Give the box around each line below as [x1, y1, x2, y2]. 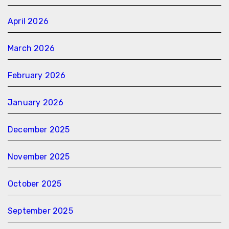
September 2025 [8, 205, 73, 216]
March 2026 [8, 43, 55, 53]
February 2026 [8, 70, 66, 80]
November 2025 [8, 151, 70, 162]
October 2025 [8, 178, 62, 189]
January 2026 [8, 97, 64, 107]
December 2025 [8, 124, 70, 134]
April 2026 [8, 16, 49, 26]
